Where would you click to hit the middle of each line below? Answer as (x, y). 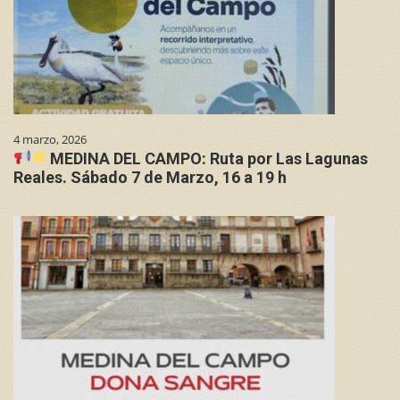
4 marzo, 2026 (50, 139)
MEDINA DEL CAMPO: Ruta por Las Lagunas (209, 158)
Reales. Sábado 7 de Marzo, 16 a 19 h (150, 177)
